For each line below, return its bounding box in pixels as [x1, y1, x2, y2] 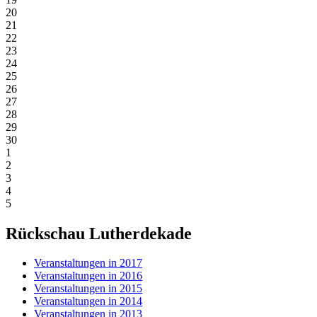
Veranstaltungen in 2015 [34, 282, 142, 295]
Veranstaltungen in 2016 [34, 270, 142, 282]
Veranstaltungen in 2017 [34, 257, 142, 270]
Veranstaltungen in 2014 [34, 295, 142, 308]
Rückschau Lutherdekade [6, 224, 192, 243]
